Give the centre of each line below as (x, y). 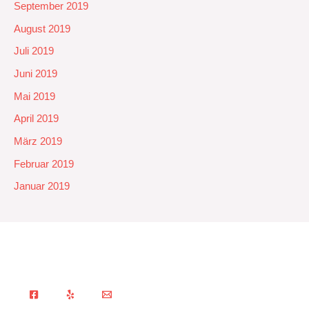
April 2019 (36, 119)
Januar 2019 (42, 187)
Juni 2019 (36, 73)
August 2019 (42, 29)
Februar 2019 (44, 164)
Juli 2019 (34, 51)
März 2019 (38, 141)
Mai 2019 (34, 96)
